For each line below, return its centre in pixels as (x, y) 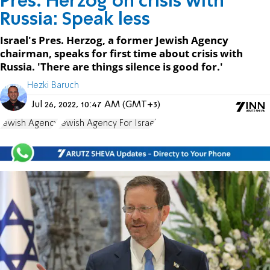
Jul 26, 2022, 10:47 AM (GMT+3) (96, 105)
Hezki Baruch (53, 85)
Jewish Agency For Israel (108, 123)
